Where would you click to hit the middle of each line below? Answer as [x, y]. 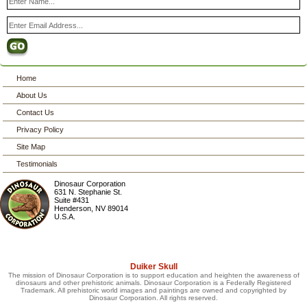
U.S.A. [65, 217]
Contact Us [36, 113]
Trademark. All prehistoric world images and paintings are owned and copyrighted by [153, 291]
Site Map [31, 147]
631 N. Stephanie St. [88, 192]
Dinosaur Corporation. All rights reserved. [153, 298]
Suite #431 [72, 200]
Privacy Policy [40, 130]
